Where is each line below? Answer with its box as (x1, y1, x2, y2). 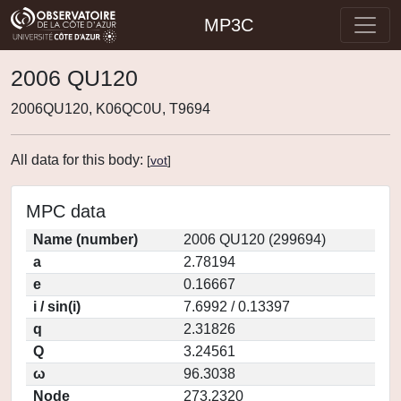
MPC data (26, 201, 106, 221)
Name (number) (33, 232, 138, 247)
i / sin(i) (33, 299, 81, 314)
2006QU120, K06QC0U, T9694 (11, 101, 210, 116)
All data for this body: (11, 152, 147, 167)
